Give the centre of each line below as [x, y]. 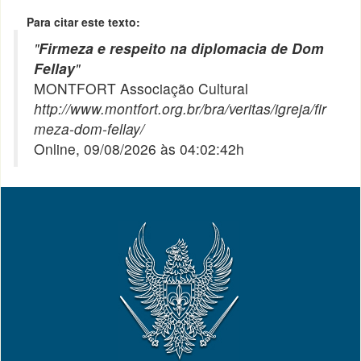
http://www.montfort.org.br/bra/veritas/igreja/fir [180, 108]
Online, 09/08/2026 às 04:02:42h [139, 149]
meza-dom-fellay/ [89, 129]
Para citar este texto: [84, 22]
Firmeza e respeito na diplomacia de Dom [182, 48]
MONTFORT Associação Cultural [141, 88]
